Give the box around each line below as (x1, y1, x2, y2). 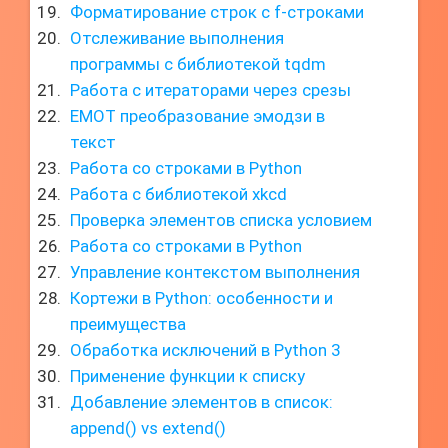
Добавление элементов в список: (70, 392, 333, 412)
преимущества (70, 314, 186, 334)
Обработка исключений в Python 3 (70, 340, 341, 360)
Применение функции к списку (70, 366, 305, 386)
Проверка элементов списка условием (70, 210, 372, 230)
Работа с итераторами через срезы (70, 80, 351, 100)
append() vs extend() (70, 418, 226, 438)
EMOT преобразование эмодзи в (70, 106, 325, 126)
